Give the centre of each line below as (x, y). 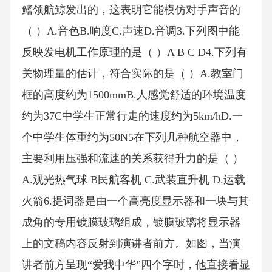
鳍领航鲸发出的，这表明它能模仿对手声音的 (131, 10)
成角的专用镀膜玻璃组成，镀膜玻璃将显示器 (131, 223)
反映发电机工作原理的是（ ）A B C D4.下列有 (134, 53)
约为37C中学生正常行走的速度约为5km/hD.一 (132, 116)
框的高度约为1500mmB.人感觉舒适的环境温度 (134, 95)
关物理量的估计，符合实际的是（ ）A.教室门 (132, 74)
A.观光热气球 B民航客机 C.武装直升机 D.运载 (133, 180)
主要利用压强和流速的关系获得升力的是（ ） (132, 159)
